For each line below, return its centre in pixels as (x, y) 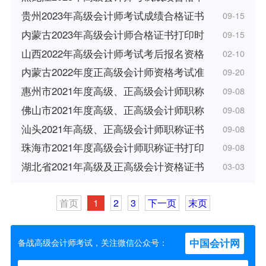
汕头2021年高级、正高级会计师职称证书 (113, 129)
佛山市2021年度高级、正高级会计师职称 (113, 110)
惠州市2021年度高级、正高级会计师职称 (113, 91)
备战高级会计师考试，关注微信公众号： (92, 242)
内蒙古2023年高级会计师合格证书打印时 (113, 34)
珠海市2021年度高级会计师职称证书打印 (113, 148)
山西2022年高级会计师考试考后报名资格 (113, 53)
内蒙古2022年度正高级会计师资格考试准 (113, 72)
